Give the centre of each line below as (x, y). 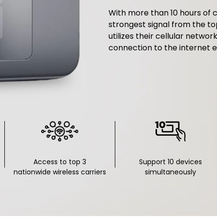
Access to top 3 (60, 162)
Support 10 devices (170, 162)
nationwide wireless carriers (60, 172)
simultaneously (170, 172)
